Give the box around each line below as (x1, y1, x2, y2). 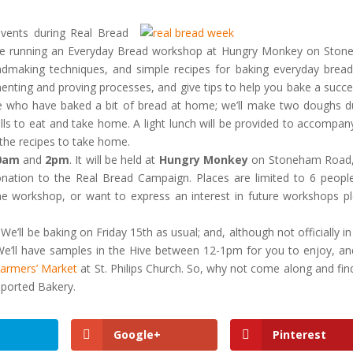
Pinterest (272, 327, 326, 342)
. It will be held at (69, 152, 159, 167)
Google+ (113, 327, 162, 342)
